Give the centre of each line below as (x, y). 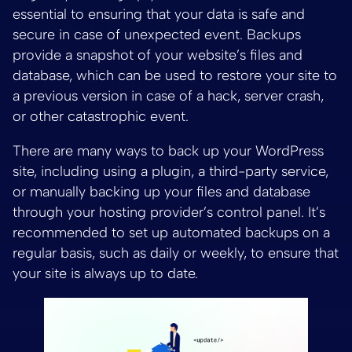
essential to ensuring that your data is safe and (159, 14)
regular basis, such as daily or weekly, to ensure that (176, 253)
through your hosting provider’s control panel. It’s (169, 212)
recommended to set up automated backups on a (171, 232)
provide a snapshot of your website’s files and (158, 55)
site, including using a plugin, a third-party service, (170, 171)
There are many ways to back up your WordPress (168, 150)
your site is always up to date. (105, 273)
